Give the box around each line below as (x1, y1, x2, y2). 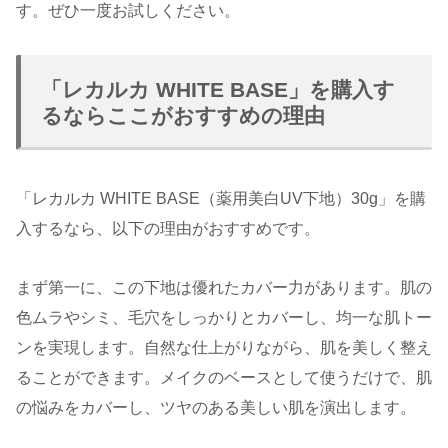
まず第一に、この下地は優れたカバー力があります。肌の (16, 278, 432, 296)
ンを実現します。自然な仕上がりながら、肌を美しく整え (16, 338, 432, 356)
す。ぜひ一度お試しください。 (16, 2, 240, 20)
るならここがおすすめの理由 (41, 104, 325, 127)
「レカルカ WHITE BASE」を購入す (41, 78, 395, 101)
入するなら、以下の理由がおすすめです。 (16, 220, 320, 238)
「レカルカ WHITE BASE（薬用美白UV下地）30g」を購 (16, 190, 426, 208)
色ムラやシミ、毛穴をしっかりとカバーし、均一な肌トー (16, 308, 432, 326)
